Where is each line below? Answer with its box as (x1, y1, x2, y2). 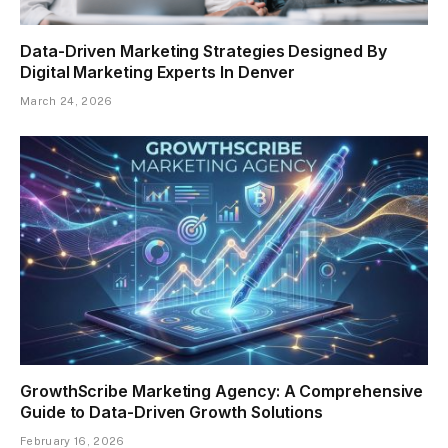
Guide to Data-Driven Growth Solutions (20, 402, 324, 423)
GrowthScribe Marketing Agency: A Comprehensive (20, 381, 424, 402)
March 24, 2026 (20, 94, 113, 107)
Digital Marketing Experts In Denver (20, 61, 296, 82)
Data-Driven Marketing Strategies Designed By (20, 40, 387, 61)
